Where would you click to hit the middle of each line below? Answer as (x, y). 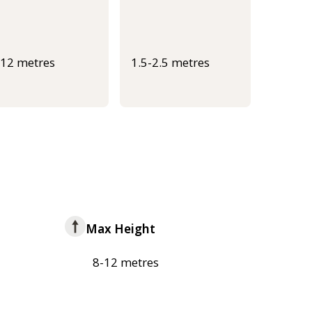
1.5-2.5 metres (170, 62)
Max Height (121, 228)
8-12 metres (126, 262)
